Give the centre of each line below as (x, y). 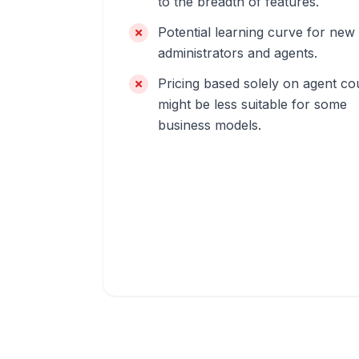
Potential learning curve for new (256, 32)
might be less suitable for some (252, 104)
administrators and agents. (238, 53)
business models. (210, 125)
